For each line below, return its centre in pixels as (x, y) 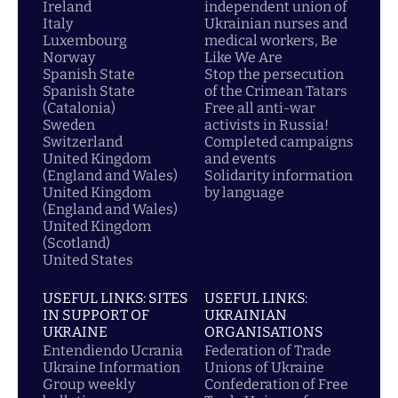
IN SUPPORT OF (96, 315)
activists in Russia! (267, 125)
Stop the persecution (274, 74)
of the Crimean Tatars (276, 91)
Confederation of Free (276, 384)
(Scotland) (76, 243)
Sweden (69, 125)
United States (88, 260)
